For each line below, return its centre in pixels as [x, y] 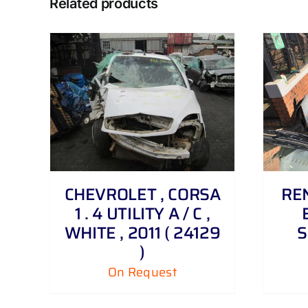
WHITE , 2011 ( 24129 [142, 233]
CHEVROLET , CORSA [142, 195]
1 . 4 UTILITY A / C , [142, 214]
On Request [142, 273]
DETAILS [171, 105]
